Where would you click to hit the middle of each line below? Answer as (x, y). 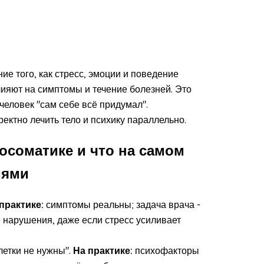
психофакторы (166, 250)
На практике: (103, 250)
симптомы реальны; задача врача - (122, 204)
